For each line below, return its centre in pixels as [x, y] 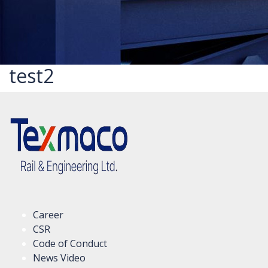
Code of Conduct [70, 243]
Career [48, 215]
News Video [59, 258]
